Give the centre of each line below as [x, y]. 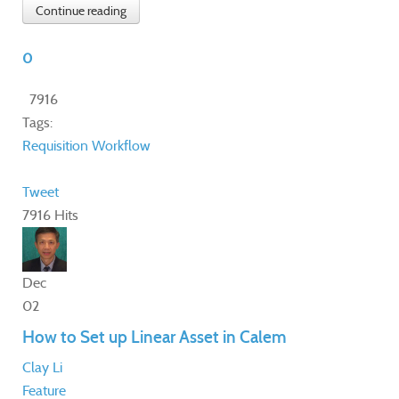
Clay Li [42, 368]
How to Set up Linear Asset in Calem [155, 338]
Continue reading [81, 11]
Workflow [121, 146]
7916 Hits [50, 216]
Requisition [55, 146]
